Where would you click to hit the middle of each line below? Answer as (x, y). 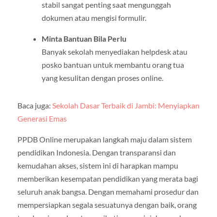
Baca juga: (35, 106)
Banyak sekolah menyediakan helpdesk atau (114, 52)
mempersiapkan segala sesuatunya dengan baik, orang (107, 205)
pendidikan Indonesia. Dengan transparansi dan (96, 153)
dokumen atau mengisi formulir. (94, 18)
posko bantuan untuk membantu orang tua (113, 65)
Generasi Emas (42, 119)
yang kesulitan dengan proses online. (102, 78)
